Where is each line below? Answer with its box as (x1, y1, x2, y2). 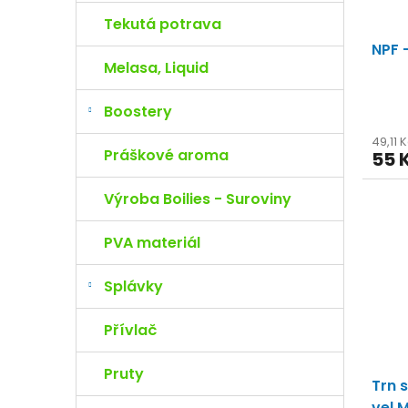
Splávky (104, 276, 163, 297)
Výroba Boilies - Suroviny (104, 189, 291, 209)
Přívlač (104, 320, 157, 341)
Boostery (104, 101, 172, 122)
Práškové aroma (104, 145, 229, 166)
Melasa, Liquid (104, 57, 209, 78)
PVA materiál (104, 232, 200, 253)
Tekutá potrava (104, 14, 221, 35)
